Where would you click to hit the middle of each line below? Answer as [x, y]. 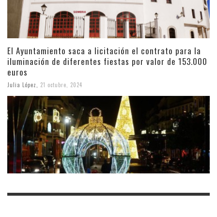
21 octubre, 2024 [61, 85]
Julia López [22, 85]
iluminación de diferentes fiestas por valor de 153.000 [107, 61]
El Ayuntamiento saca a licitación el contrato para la [104, 50]
